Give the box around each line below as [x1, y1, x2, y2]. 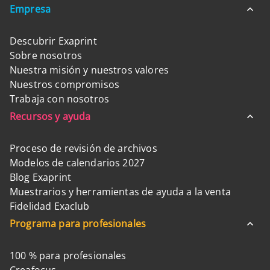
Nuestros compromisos [10, 78, 120, 91]
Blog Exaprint [10, 171, 71, 184]
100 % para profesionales [10, 249, 127, 262]
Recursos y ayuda [10, 110, 91, 123]
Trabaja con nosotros [10, 92, 110, 105]
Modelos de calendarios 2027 [10, 156, 145, 169]
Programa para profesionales [10, 217, 146, 230]
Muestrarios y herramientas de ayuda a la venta [10, 185, 231, 198]
